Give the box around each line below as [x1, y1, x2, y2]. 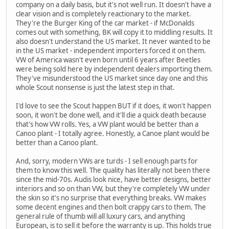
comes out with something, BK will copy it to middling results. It [16, 27, 213, 37]
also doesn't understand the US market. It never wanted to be [16, 36, 211, 46]
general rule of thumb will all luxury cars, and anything [16, 211, 185, 221]
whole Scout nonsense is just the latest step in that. [16, 82, 175, 92]
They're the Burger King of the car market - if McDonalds [16, 18, 194, 28]
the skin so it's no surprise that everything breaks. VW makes [16, 193, 206, 202]
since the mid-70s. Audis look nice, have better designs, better [16, 174, 211, 184]
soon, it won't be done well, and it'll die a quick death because [16, 110, 207, 120]
